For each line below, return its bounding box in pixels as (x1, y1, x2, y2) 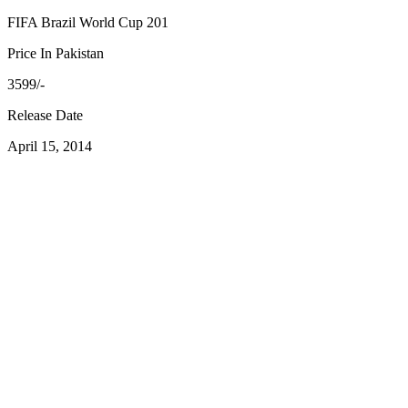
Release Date (7, 107, 83, 124)
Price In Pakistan (7, 46, 104, 62)
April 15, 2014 (7, 138, 92, 155)
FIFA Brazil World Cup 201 (7, 15, 168, 31)
